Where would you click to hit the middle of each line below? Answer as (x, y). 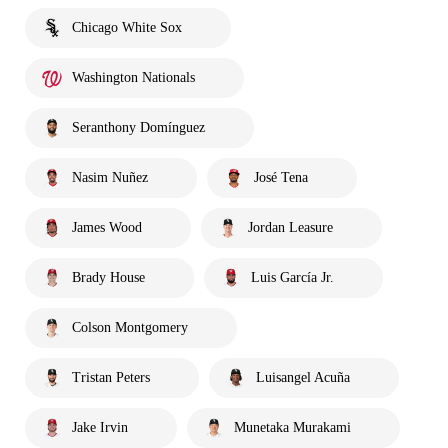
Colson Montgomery (130, 328)
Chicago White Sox (127, 28)
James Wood (107, 228)
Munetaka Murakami (292, 428)
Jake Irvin (100, 428)
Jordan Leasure (290, 228)
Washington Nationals (133, 78)
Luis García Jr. (292, 278)
